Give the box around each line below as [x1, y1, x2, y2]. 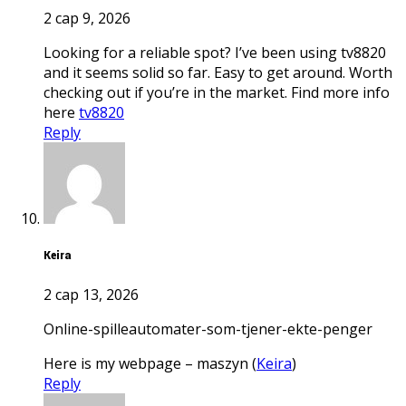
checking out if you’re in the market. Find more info [43, 82, 390, 103]
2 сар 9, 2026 [43, 8, 130, 29]
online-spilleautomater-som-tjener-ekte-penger [54, 318, 372, 339]
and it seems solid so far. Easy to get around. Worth [43, 63, 392, 83]
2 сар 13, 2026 [43, 284, 139, 304]
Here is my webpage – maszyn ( [54, 353, 256, 373]
